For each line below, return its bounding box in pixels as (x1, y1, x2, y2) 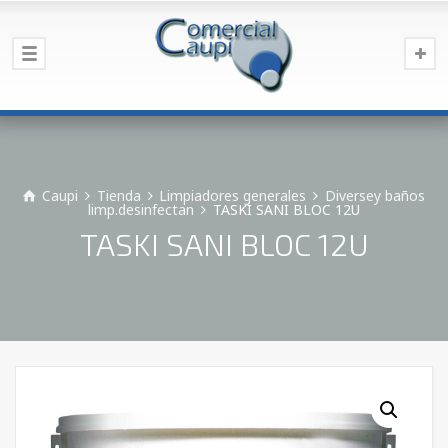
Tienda (96, 186, 141, 205)
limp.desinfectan (88, 200, 195, 219)
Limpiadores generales (159, 186, 307, 205)
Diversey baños (324, 186, 425, 205)
